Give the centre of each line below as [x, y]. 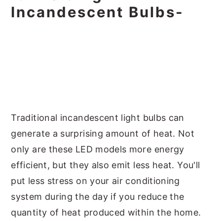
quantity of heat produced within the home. [106, 212]
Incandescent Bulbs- [98, 12]
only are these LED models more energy [98, 149]
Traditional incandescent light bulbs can [98, 118]
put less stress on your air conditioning [95, 181]
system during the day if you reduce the [98, 197]
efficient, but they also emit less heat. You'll [106, 165]
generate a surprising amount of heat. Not [103, 133]
